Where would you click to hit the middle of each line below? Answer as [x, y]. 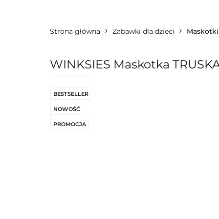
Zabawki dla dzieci [143, 31]
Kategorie [78, 11]
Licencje [136, 11]
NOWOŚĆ [67, 109]
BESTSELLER [71, 94]
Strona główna [75, 31]
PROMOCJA [70, 124]
